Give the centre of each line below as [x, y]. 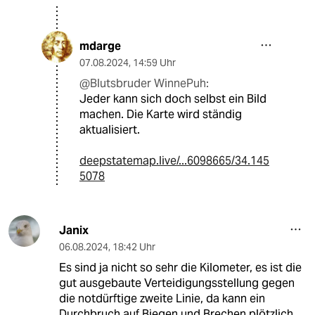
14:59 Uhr [154, 62]
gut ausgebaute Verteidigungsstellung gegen [176, 283]
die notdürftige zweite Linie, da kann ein [162, 298]
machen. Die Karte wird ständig [161, 114]
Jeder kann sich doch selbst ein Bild [173, 98]
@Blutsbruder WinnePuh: [144, 83]
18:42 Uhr [134, 246]
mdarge [100, 46]
